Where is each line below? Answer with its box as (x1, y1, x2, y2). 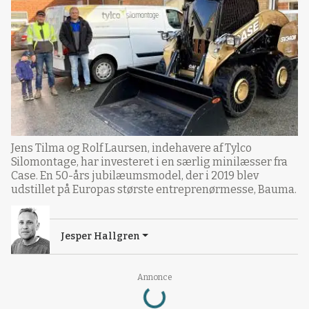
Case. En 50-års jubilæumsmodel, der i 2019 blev (11, 168, 259, 182)
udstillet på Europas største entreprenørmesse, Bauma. (11, 182, 297, 196)
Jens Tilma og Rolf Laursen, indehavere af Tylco (11, 141, 252, 154)
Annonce (137, 272, 172, 282)
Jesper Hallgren (61, 230, 140, 242)
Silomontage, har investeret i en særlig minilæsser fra (11, 154, 288, 168)
